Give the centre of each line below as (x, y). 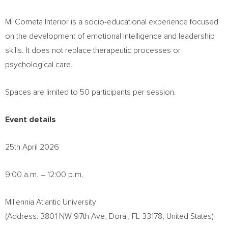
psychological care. (39, 65)
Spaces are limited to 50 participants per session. (91, 92)
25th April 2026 (32, 147)
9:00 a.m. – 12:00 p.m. (44, 175)
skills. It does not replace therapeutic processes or (93, 50)
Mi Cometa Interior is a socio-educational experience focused (112, 22)
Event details (31, 120)
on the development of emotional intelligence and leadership (110, 36)
